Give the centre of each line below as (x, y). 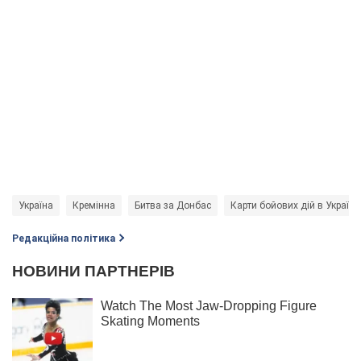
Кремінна (94, 205)
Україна (36, 205)
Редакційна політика (64, 238)
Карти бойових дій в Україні (294, 205)
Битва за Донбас (173, 205)
